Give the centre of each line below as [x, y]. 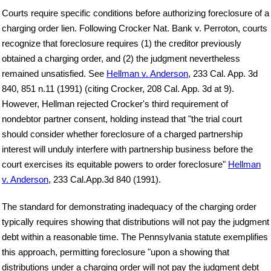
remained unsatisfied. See [54, 74]
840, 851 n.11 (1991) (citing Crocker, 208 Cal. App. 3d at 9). [118, 89]
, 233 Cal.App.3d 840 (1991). [105, 180]
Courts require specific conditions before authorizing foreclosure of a [135, 13]
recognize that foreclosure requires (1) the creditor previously [122, 44]
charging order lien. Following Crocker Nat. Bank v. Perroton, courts [135, 28]
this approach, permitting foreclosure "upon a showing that [116, 252]
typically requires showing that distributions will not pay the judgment [135, 222]
